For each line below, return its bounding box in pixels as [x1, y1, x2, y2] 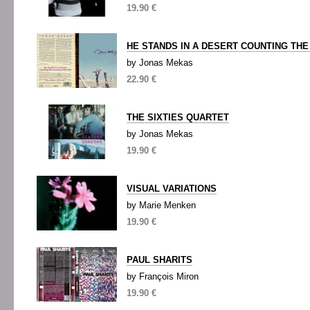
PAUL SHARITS [127, 255, 192, 265]
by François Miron [127, 271, 199, 282]
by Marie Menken [127, 200, 196, 210]
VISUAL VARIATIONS [127, 183, 217, 194]
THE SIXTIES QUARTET [127, 112, 229, 122]
